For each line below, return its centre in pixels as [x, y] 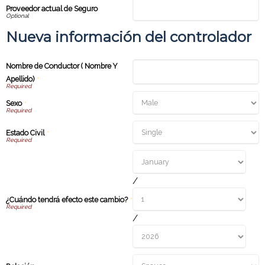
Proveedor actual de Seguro [52, 9]
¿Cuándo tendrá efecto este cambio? [67, 199]
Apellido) [21, 79]
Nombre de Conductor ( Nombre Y [62, 66]
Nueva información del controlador [129, 37]
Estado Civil [25, 132]
